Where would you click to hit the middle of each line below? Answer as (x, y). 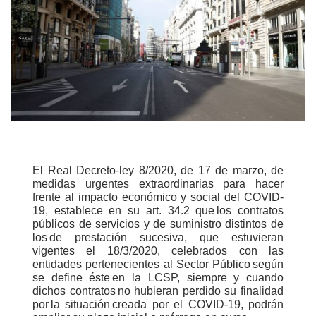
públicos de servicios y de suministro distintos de (158, 224)
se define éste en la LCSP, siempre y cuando (158, 278)
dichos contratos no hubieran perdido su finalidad (158, 291)
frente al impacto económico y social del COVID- (158, 197)
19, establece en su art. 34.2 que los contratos (158, 211)
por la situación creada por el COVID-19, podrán (158, 304)
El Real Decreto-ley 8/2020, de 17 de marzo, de (158, 170)
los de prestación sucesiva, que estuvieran (158, 237)
